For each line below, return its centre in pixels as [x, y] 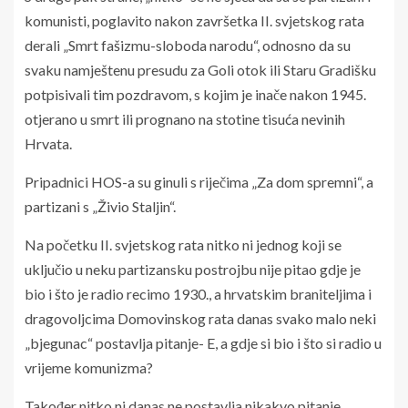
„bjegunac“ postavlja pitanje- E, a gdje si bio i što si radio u [203, 342]
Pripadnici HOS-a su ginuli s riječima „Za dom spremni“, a [199, 181]
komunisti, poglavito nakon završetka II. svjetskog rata [194, 20]
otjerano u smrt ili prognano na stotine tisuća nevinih [185, 118]
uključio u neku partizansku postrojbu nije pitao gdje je [193, 269]
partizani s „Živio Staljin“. [100, 206]
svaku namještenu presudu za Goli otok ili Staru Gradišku [200, 69]
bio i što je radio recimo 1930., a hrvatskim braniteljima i [198, 293]
